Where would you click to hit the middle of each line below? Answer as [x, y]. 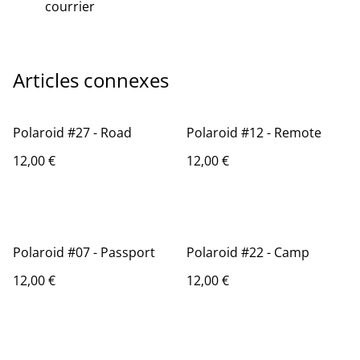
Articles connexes [91, 80]
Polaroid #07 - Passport [84, 252]
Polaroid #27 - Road [72, 133]
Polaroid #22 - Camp [248, 252]
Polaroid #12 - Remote [254, 133]
